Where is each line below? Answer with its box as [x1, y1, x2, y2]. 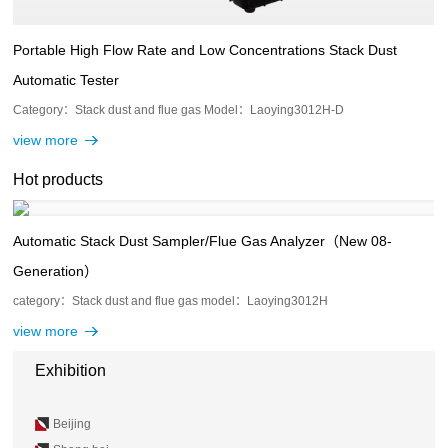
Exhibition [34, 361, 106, 379]
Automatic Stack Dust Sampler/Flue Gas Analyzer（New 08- [13, 232, 393, 249]
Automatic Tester [13, 71, 120, 88]
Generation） [13, 262, 99, 279]
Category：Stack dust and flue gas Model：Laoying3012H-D [13, 102, 345, 117]
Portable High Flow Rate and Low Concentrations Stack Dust [13, 41, 398, 58]
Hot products [13, 170, 104, 188]
